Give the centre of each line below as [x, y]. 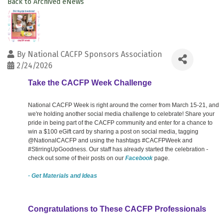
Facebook [140, 158]
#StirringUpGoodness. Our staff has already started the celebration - [118, 149]
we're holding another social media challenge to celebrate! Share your [121, 114]
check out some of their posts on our [77, 158]
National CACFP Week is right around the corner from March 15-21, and [124, 105]
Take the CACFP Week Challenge [90, 82]
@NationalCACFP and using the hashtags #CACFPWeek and [110, 140]
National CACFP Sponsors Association [95, 54]
